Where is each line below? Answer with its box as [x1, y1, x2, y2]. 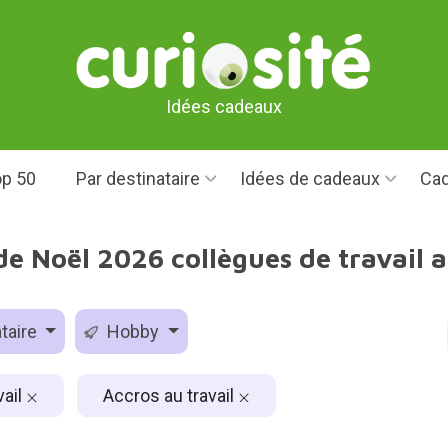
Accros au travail [102, 384, 238, 406]
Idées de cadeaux [239, 168, 380, 189]
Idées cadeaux [166, 95, 282, 117]
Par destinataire [75, 168, 200, 189]
